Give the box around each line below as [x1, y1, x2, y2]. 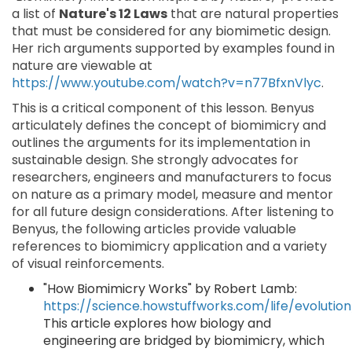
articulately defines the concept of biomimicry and [12, 116, 326, 134]
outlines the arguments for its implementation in [12, 134, 310, 152]
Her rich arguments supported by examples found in [12, 39, 335, 57]
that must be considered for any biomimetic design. [12, 22, 331, 40]
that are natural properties [167, 5, 339, 23]
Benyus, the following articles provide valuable [12, 220, 296, 238]
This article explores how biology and [43, 314, 271, 332]
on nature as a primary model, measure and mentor [12, 185, 333, 203]
